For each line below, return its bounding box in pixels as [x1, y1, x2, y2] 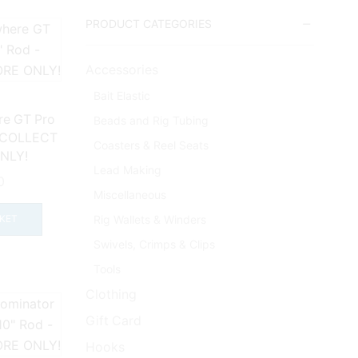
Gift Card [86, 313, 141, 329]
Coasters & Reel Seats [93, 138, 209, 153]
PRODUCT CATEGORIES [86, 16, 213, 30]
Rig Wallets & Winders [93, 213, 206, 227]
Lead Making [93, 163, 161, 177]
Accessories [86, 62, 158, 78]
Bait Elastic [93, 89, 150, 103]
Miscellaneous [93, 188, 166, 202]
